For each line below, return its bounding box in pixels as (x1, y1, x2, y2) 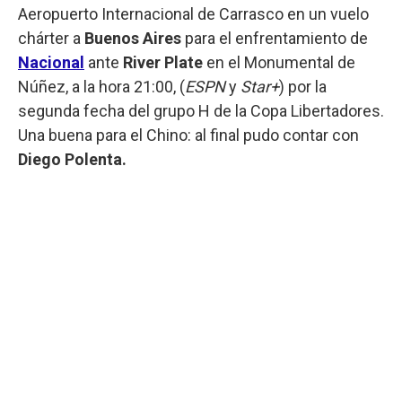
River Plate (123, 52, 206, 72)
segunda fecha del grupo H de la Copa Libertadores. (18, 100, 384, 120)
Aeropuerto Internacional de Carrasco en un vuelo (18, 4, 369, 23)
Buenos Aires (84, 28, 185, 48)
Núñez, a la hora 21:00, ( (18, 76, 185, 96)
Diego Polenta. (18, 149, 127, 169)
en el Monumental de (206, 52, 355, 72)
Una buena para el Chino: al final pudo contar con (18, 125, 359, 144)
